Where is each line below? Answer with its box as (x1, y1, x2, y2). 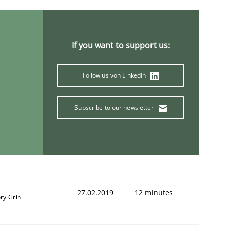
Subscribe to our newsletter (74, 103, 156, 112)
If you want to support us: (71, 39, 170, 51)
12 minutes (135, 187, 173, 197)
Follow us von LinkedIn (82, 70, 148, 80)
